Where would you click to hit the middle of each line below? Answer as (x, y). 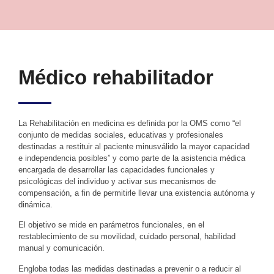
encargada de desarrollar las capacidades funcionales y (117, 170)
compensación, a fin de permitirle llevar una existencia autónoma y (137, 193)
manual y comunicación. (61, 248)
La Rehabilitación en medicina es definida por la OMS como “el (130, 123)
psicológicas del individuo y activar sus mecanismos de (117, 181)
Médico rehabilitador (116, 77)
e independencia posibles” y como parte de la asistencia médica (132, 158)
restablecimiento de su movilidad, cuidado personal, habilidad (127, 237)
